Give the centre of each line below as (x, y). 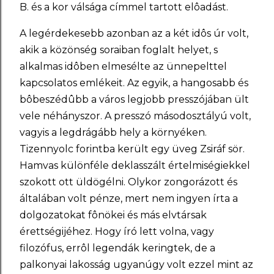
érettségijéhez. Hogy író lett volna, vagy (117, 231)
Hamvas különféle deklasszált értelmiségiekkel (135, 165)
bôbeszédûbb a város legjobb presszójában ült (134, 99)
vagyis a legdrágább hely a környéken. (113, 132)
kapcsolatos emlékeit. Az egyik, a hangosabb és (134, 83)
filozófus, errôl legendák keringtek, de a (117, 248)
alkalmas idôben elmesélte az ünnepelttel (123, 66)
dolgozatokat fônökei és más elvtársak (113, 215)
